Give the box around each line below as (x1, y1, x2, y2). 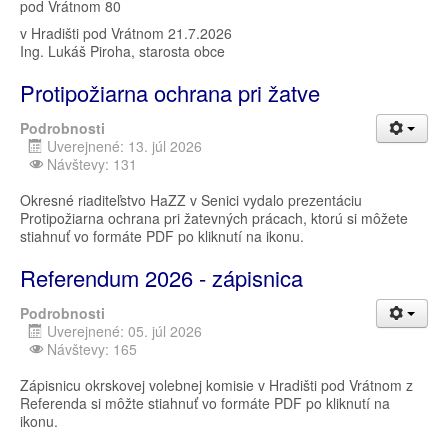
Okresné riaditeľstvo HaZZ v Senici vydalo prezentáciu (20, 189, 362, 210)
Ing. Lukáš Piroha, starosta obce (20, 40, 225, 61)
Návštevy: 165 (47, 338, 137, 359)
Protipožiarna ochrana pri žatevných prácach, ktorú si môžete (20, 207, 408, 228)
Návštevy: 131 (47, 153, 137, 174)
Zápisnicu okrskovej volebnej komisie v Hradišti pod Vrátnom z (20, 374, 413, 395)
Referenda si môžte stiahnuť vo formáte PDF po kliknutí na (20, 392, 390, 413)
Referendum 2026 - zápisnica (20, 261, 303, 293)
